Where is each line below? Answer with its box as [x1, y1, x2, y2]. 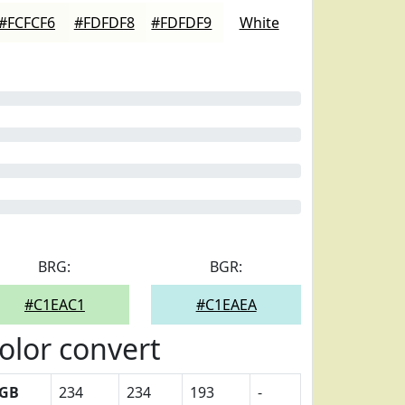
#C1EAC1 [24, 295, 85, 315]
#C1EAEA [195, 295, 257, 315]
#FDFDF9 [151, 13, 212, 33]
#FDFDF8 [73, 13, 135, 33]
